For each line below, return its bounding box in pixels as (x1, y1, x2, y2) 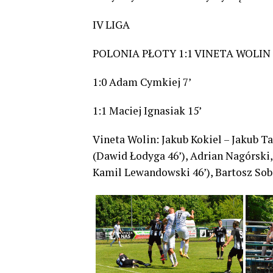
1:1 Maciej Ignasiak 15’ (93, 104, 202, 118)
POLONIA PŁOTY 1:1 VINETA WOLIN (93, 46, 271, 60)
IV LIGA (93, 18, 130, 32)
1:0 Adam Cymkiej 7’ (93, 75, 191, 89)
